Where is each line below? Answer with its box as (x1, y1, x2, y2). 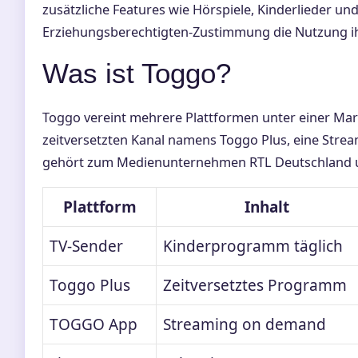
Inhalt (244, 197, 289, 218)
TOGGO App (50, 314, 137, 336)
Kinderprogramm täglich (163, 236, 343, 257)
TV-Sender (50, 236, 123, 257)
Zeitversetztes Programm (163, 275, 347, 296)
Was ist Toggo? (42, 58, 231, 89)
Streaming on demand (163, 314, 326, 336)
